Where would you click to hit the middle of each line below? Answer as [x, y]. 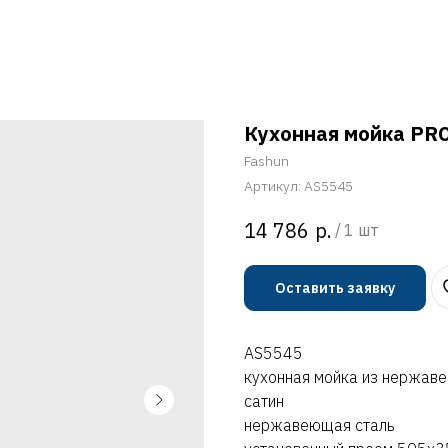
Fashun [266, 161]
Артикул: [274, 186]
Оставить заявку [335, 287]
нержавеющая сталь [319, 425]
